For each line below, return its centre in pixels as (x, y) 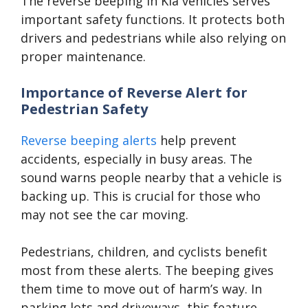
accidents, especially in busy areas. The (136, 159)
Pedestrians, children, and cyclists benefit (144, 252)
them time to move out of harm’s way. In (141, 289)
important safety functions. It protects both (153, 20)
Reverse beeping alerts (89, 141)
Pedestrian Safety (84, 109)
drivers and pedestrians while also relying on (153, 38)
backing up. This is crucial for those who (141, 196)
